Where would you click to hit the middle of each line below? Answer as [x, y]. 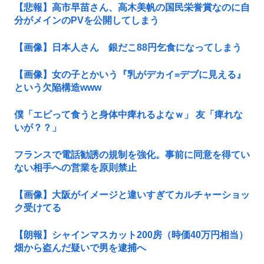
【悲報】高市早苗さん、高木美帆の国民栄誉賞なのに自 [132, 7]
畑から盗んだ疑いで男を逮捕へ [80, 247]
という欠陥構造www [58, 87]
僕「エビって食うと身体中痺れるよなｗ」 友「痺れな [128, 114]
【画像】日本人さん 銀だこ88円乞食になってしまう [128, 47]
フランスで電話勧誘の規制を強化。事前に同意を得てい [132, 154]
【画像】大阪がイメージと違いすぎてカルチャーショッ [132, 194]
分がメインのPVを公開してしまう [87, 20]
